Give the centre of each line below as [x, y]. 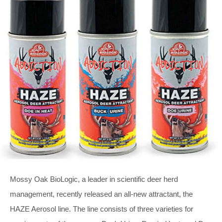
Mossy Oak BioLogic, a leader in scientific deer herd [94, 179]
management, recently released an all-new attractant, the [101, 194]
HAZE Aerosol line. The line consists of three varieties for [102, 209]
